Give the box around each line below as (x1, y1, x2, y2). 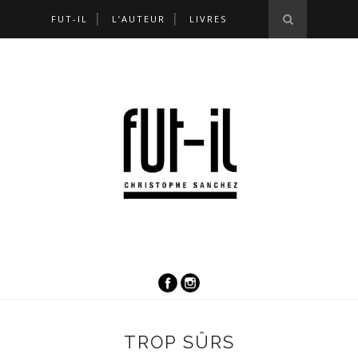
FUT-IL (51, 13, 88, 25)
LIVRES (189, 13, 227, 25)
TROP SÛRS (123, 331, 235, 352)
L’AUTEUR (112, 13, 165, 25)
